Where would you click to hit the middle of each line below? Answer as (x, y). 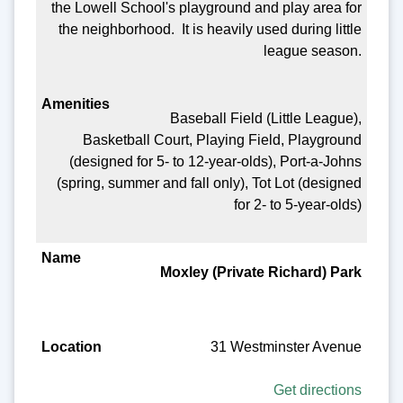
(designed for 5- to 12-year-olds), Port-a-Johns (216, 162)
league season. (313, 50)
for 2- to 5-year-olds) (298, 205)
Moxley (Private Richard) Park (261, 273)
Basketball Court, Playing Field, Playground (223, 140)
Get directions (318, 390)
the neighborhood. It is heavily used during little (210, 29)
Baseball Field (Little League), (266, 119)
